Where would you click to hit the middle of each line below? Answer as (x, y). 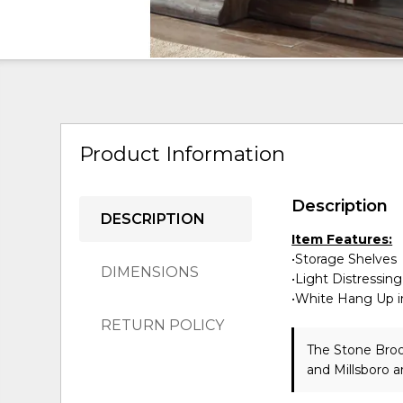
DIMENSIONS (150, 272)
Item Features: (342, 239)
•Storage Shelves (345, 259)
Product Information (183, 154)
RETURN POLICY (163, 325)
